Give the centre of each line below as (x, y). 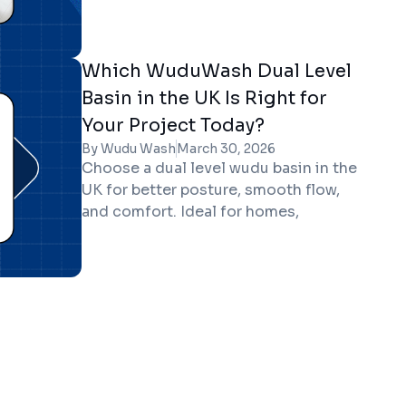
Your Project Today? (173, 126)
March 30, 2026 (226, 149)
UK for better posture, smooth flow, (210, 190)
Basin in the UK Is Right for (204, 98)
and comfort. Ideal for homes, (190, 212)
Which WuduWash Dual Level (216, 71)
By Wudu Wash (128, 149)
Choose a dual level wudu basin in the (219, 168)
